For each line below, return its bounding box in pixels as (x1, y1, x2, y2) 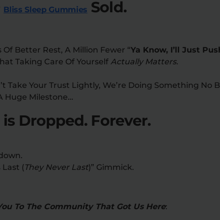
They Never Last (24, 162, 88, 172)
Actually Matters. (110, 56, 178, 66)
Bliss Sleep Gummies (3, 4, 88, 14)
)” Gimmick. (88, 162, 134, 172)
